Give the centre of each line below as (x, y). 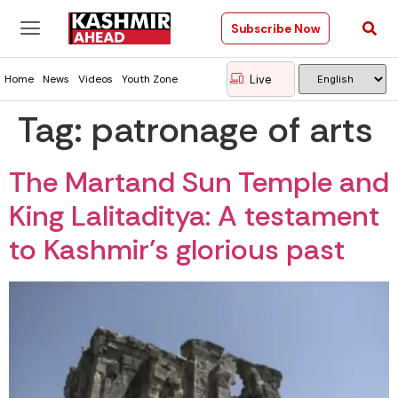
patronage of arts (232, 130)
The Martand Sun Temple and (199, 182)
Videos (96, 79)
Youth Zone (150, 79)
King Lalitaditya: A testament (194, 216)
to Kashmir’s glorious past (177, 250)
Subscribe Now (275, 28)
